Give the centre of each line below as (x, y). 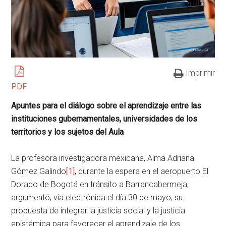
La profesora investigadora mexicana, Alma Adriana (103, 158)
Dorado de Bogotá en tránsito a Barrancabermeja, (100, 185)
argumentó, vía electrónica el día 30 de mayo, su (97, 198)
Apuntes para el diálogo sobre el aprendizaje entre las (106, 106)
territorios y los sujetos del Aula (68, 132)
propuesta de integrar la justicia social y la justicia (98, 211)
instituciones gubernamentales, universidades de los (104, 119)
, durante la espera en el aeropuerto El (142, 172)
